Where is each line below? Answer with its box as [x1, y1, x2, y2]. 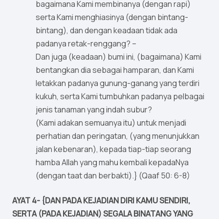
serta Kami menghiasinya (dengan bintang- [36, 12, 188, 23]
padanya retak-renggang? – [36, 38, 136, 49]
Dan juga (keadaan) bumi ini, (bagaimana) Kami [36, 51, 201, 63]
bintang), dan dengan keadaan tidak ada [36, 25, 177, 36]
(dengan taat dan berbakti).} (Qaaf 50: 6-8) [36, 170, 190, 181]
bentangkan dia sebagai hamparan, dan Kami [36, 65, 194, 76]
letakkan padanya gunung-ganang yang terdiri [36, 78, 199, 89]
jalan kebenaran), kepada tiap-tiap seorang [36, 144, 191, 155]
